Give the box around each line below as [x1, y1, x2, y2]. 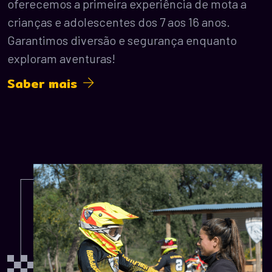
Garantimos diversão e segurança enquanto [7, 32, 237, 47]
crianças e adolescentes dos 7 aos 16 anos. [7, 14, 230, 29]
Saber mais [7, 73, 83, 93]
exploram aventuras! [7, 50, 115, 66]
